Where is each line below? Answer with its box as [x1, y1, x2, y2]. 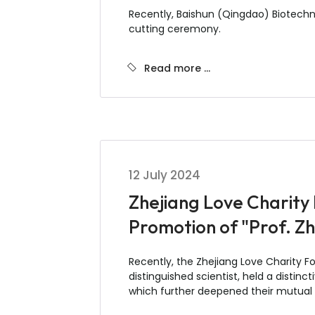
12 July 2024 [129, 167, 200, 184]
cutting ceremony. [129, 22, 221, 36]
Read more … [144, 61, 210, 75]
